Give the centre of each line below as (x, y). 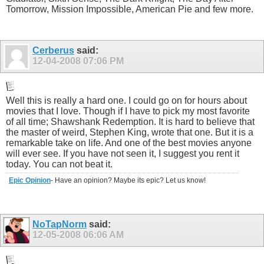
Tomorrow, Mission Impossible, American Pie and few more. (130, 9)
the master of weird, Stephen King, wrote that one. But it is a (130, 133)
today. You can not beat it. (59, 164)
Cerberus (53, 50)
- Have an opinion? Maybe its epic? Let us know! (128, 181)
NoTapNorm (60, 225)
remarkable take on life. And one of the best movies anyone (129, 143)
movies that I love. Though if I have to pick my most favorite (128, 111)
